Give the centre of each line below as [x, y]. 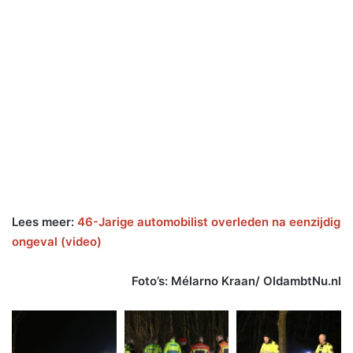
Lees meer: [45, 222]
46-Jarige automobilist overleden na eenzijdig [209, 222]
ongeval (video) [57, 242]
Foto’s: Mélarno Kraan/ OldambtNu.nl [236, 281]
